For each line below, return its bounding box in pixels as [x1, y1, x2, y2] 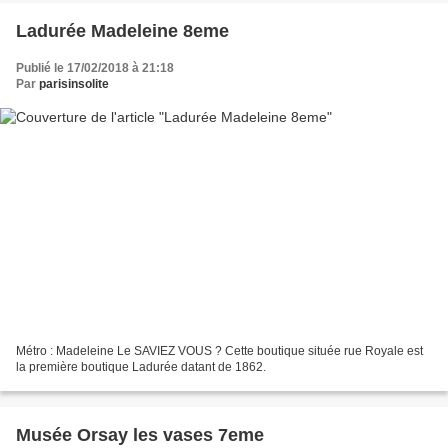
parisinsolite [39, 76, 109, 91]
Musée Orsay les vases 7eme [16, 425, 264, 446]
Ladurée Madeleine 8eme [16, 20, 229, 41]
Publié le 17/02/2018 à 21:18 [16, 60, 174, 75]
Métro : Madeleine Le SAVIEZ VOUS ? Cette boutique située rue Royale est [16, 344, 423, 359]
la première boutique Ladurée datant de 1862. [16, 360, 266, 375]
